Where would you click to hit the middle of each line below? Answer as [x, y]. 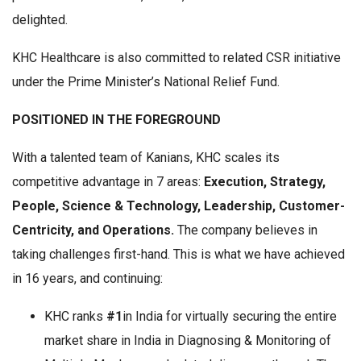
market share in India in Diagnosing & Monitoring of [188, 341]
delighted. [40, 20]
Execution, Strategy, [265, 182]
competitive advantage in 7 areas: [108, 182]
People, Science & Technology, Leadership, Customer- [178, 206]
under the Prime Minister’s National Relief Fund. [146, 82]
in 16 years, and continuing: [87, 279]
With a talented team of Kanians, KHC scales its [146, 158]
